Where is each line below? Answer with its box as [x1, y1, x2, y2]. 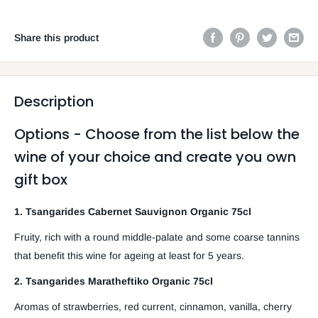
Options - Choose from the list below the [14, 124, 300, 145]
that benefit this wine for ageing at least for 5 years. [14, 250, 244, 262]
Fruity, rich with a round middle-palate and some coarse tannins [14, 231, 300, 243]
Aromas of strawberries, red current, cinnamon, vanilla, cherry [14, 300, 292, 312]
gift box [14, 170, 67, 190]
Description [14, 92, 94, 112]
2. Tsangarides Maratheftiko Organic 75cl [14, 275, 213, 287]
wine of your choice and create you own [14, 147, 296, 168]
